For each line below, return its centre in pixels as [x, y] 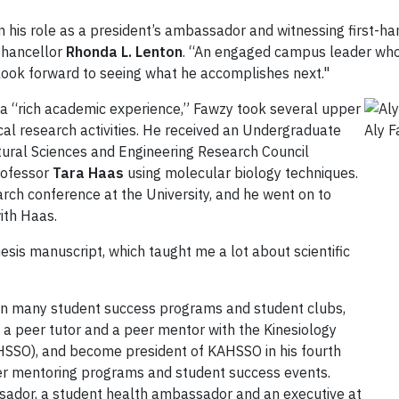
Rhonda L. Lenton [124, 52]
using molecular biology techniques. [241, 173]
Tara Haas [88, 173]
